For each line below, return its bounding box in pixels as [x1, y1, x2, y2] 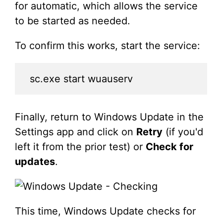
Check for [146, 141, 193, 153]
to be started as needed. [15, 15, 130, 27]
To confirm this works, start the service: [15, 40, 200, 52]
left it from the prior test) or [15, 141, 146, 153]
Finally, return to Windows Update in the [15, 111, 204, 123]
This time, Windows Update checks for [15, 205, 196, 218]
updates [15, 156, 55, 168]
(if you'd [163, 126, 203, 138]
